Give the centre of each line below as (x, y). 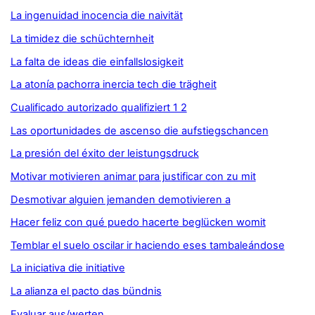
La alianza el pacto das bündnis (86, 291)
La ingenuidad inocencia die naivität (96, 16)
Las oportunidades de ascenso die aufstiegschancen (139, 130)
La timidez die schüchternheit (82, 38)
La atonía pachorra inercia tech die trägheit (113, 85)
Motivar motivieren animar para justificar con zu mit (133, 176)
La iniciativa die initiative (67, 268)
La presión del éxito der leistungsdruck (104, 154)
